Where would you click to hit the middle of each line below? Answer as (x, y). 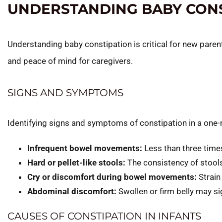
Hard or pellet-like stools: (76, 162)
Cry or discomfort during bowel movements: (112, 177)
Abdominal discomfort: (72, 191)
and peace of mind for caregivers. (70, 61)
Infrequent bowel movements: (85, 148)
